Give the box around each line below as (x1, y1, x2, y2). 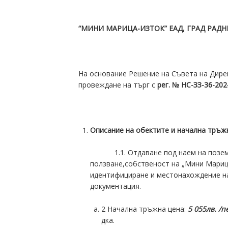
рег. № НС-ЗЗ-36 (157, 79, 213, 90)
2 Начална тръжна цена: (101, 204, 188, 214)
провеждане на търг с (78, 79, 158, 90)
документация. (90, 181, 141, 191)
